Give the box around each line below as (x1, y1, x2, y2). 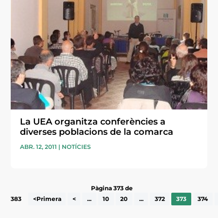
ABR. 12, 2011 (20, 143, 57, 150)
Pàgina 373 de (91, 184, 133, 192)
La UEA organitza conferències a (20, 116, 166, 127)
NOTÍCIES (62, 143, 91, 150)
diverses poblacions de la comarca (20, 126, 174, 137)
